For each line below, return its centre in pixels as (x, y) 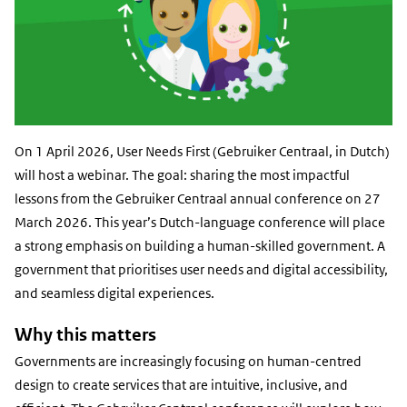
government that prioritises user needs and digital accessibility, (201, 270)
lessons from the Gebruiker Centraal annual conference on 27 (198, 199)
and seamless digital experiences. (114, 294)
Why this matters (85, 334)
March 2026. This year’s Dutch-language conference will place (200, 223)
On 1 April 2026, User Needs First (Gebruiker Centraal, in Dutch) (202, 152)
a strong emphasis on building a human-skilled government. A (200, 247)
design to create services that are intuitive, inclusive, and (181, 385)
